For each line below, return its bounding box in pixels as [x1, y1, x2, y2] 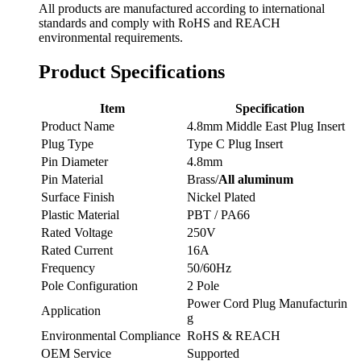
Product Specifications [39, 60, 225, 82]
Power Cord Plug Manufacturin [187, 296, 347, 310]
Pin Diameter [41, 154, 108, 168]
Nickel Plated [187, 189, 255, 204]
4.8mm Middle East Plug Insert [187, 118, 345, 133]
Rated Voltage [41, 225, 113, 239]
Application [41, 303, 101, 317]
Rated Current [41, 243, 113, 257]
